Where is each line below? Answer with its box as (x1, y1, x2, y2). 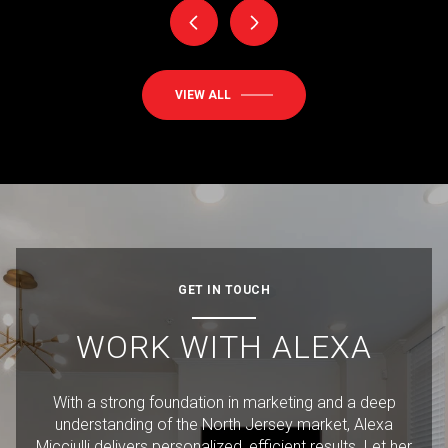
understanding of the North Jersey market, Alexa (55, 415, 393, 435)
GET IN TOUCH (178, 283, 270, 298)
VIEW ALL (175, 88, 231, 103)
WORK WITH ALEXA (75, 328, 372, 367)
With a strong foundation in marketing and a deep (52, 393, 396, 413)
